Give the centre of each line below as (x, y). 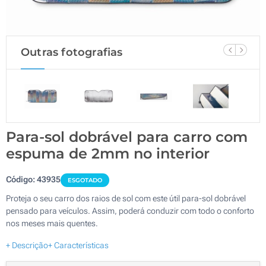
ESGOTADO (85, 180)
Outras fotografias (72, 52)
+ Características (78, 245)
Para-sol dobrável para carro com (127, 137)
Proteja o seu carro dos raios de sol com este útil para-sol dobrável (126, 198)
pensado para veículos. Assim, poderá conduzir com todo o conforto (130, 210)
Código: (21, 179)
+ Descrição (27, 245)
